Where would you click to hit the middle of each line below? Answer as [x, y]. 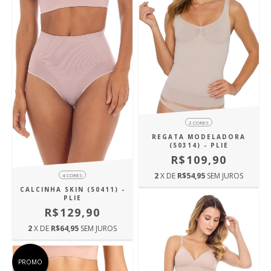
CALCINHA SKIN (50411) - [72, 190]
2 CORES [199, 123]
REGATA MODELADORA [199, 137]
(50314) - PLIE [199, 145]
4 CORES [72, 175]
